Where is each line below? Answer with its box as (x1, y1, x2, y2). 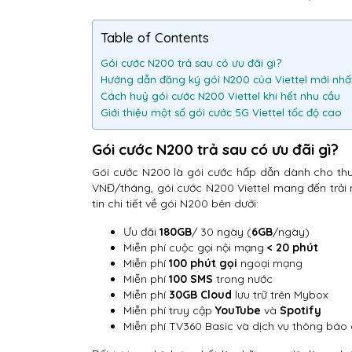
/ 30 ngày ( (192, 225, 251, 240)
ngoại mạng (237, 256, 302, 271)
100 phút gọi (169, 256, 237, 271)
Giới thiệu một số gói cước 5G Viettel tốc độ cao (101, 106, 342, 119)
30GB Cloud (169, 288, 232, 302)
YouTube (215, 303, 261, 318)
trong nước (213, 272, 273, 287)
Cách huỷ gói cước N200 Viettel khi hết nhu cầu (101, 90, 340, 103)
